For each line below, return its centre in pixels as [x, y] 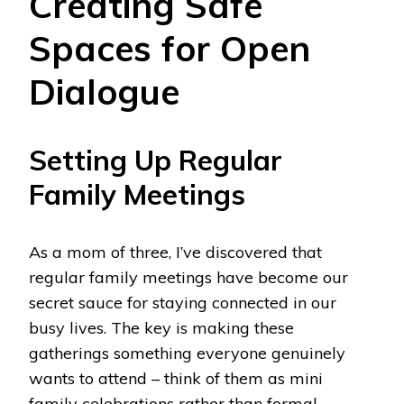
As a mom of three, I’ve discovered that [175, 252]
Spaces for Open [170, 49]
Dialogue [104, 92]
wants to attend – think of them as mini [176, 378]
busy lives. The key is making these [161, 327]
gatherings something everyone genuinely [187, 353]
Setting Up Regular [156, 160]
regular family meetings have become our [188, 277]
